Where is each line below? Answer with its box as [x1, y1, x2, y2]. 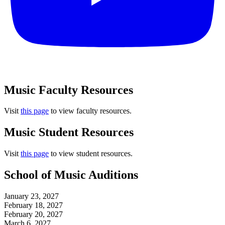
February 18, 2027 [4, 201, 63, 210]
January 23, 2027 [4, 192, 59, 201]
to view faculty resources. [49, 106, 132, 116]
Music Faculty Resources [4, 83, 133, 96]
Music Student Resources [4, 126, 134, 139]
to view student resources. [49, 149, 133, 158]
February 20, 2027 [4, 210, 63, 219]
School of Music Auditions [4, 168, 138, 182]
